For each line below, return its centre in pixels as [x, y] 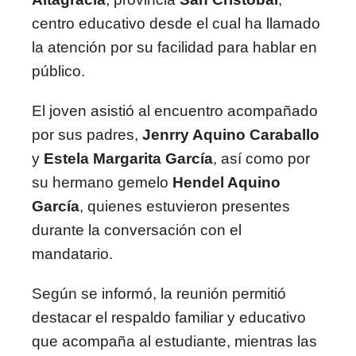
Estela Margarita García [128, 159]
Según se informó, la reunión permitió [159, 294]
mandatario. [72, 254]
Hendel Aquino [226, 182]
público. [58, 71]
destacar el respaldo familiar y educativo [169, 317]
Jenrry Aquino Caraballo [231, 135]
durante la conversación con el [137, 230]
